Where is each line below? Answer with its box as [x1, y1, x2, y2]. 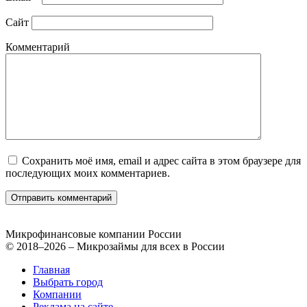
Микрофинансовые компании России [5, 228, 182, 241]
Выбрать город [33, 276, 103, 288]
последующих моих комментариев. [5, 167, 170, 180]
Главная [33, 264, 70, 276]
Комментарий [5, 41, 70, 53]
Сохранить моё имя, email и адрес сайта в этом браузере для [22, 155, 301, 167]
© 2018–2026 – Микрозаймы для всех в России [5, 241, 225, 253]
